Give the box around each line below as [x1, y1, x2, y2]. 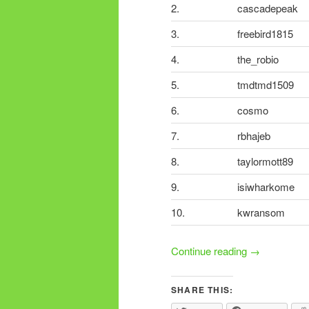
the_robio [237, 52, 279, 67]
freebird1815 [237, 26, 293, 41]
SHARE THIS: [171, 283, 234, 297]
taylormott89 [237, 154, 293, 169]
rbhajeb [237, 128, 270, 143]
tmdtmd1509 [237, 77, 294, 92]
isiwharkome [237, 179, 295, 195]
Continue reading [171, 243, 250, 258]
